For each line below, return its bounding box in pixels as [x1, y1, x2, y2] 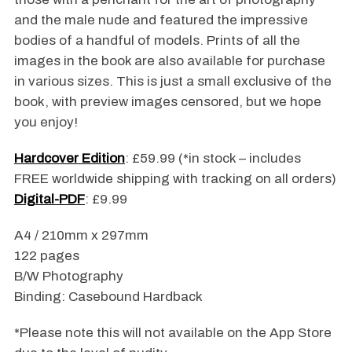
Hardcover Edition [13, 151, 125, 167]
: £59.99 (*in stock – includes [124, 151, 301, 167]
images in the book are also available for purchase [13, 53, 325, 69]
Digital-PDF [13, 192, 85, 207]
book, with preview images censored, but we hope [13, 94, 321, 110]
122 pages [13, 248, 79, 264]
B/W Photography [13, 269, 123, 284]
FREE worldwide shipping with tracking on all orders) [13, 171, 336, 187]
